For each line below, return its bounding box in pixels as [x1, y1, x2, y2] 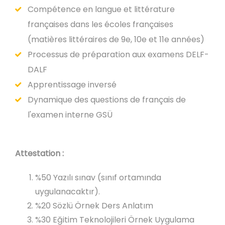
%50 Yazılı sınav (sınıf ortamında [35, 171, 161, 183]
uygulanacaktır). [35, 185, 100, 197]
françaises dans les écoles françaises [28, 18, 173, 30]
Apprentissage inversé [28, 78, 117, 90]
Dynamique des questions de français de [28, 93, 186, 105]
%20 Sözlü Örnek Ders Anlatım [35, 199, 153, 211]
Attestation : [15, 147, 64, 159]
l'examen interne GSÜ [28, 108, 113, 121]
